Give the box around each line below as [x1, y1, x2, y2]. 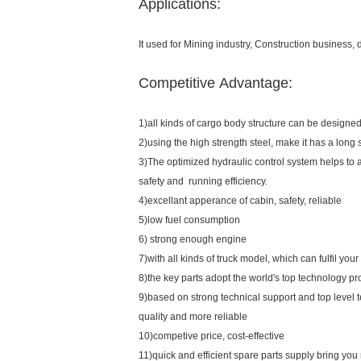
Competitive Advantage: [139, 75, 293, 91]
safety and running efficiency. [139, 176, 268, 187]
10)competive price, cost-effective [139, 330, 287, 342]
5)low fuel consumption [139, 214, 240, 226]
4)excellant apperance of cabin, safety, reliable [139, 195, 342, 206]
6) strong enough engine [139, 234, 247, 245]
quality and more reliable [139, 311, 247, 322]
